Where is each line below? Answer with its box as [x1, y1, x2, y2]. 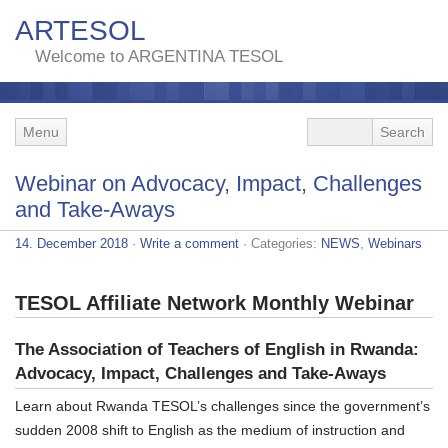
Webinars [368, 235, 422, 251]
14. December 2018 [15, 235, 128, 251]
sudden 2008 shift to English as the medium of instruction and [15, 421, 405, 438]
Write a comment [140, 235, 239, 251]
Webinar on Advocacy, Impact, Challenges [15, 170, 422, 196]
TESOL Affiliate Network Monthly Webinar [15, 291, 414, 314]
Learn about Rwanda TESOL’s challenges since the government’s [15, 397, 430, 414]
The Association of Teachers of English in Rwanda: [15, 339, 419, 359]
